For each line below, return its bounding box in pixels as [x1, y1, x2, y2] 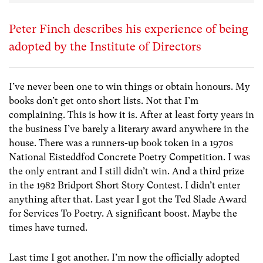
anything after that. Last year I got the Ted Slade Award [9, 194, 247, 205]
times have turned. [9, 222, 87, 233]
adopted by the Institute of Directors [9, 40, 201, 53]
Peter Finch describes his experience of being [9, 22, 248, 36]
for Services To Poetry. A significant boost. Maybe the [9, 208, 237, 219]
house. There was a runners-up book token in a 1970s [9, 137, 233, 149]
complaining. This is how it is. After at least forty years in [9, 109, 254, 120]
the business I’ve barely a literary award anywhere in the [9, 123, 249, 134]
